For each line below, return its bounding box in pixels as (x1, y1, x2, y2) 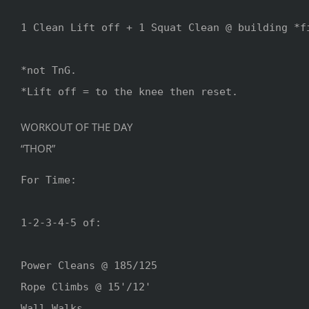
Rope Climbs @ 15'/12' (21, 280, 151, 293)
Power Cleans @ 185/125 (21, 259, 157, 272)
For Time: (21, 173, 77, 186)
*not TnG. (21, 63, 77, 77)
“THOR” (21, 141, 55, 155)
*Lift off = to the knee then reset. (21, 85, 238, 98)
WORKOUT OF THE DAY (21, 119, 132, 134)
